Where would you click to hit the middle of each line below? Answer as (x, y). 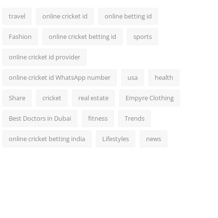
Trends (134, 118)
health (164, 77)
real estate (93, 98)
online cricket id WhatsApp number (59, 77)
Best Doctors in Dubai (40, 118)
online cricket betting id (82, 36)
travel (17, 16)
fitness (98, 118)
